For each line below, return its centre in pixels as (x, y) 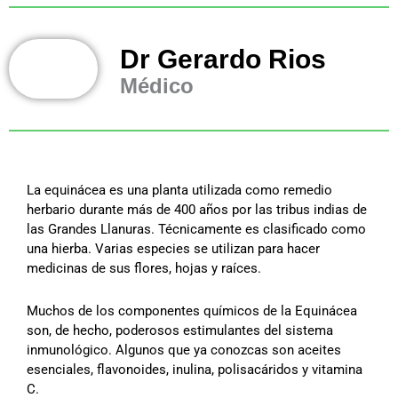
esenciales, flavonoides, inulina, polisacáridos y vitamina (195, 370)
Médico (157, 85)
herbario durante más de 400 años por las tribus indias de (197, 210)
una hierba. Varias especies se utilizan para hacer (173, 249)
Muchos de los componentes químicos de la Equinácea (192, 311)
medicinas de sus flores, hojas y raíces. (144, 269)
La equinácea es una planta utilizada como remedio (179, 191)
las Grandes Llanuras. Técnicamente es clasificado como (196, 230)
